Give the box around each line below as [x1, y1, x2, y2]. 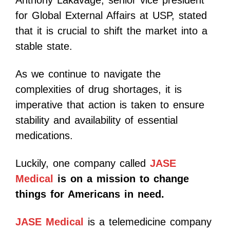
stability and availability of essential [15, 114, 178, 126]
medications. [15, 130, 73, 142]
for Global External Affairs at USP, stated [15, 10, 207, 22]
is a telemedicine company [84, 216, 212, 228]
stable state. [15, 41, 72, 52]
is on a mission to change [53, 173, 189, 185]
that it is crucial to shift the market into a [15, 25, 207, 37]
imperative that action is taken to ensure [15, 99, 204, 111]
